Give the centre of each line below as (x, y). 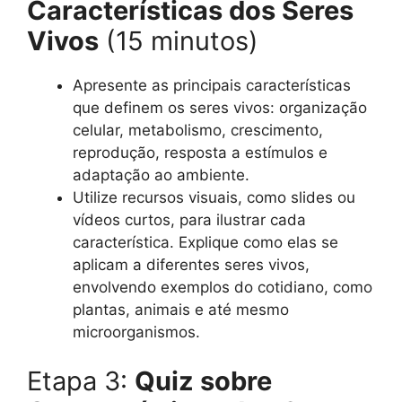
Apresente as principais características (212, 85)
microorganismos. (136, 332)
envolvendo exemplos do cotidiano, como (223, 287)
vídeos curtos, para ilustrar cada (189, 219)
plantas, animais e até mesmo (181, 309)
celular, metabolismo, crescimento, (198, 130)
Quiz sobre (203, 381)
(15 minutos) (179, 40)
